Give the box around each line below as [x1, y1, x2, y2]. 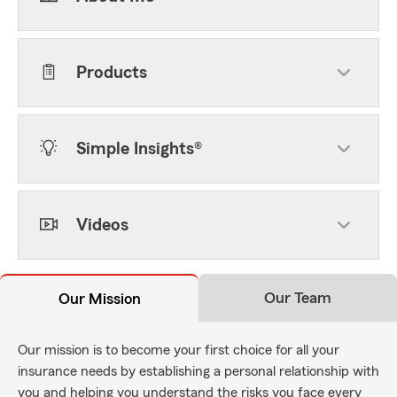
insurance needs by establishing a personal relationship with [18, 364, 379, 378]
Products [76, 64, 147, 82]
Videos [76, 216, 128, 234]
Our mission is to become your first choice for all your [18, 343, 339, 357]
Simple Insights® [76, 140, 202, 158]
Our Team [264, 290, 331, 306]
